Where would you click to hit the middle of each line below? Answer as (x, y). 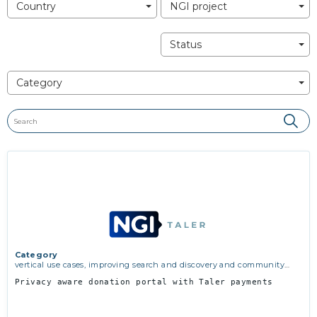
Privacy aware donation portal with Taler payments (144, 282)
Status (185, 45)
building (32, 275)
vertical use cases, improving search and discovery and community (150, 265)
